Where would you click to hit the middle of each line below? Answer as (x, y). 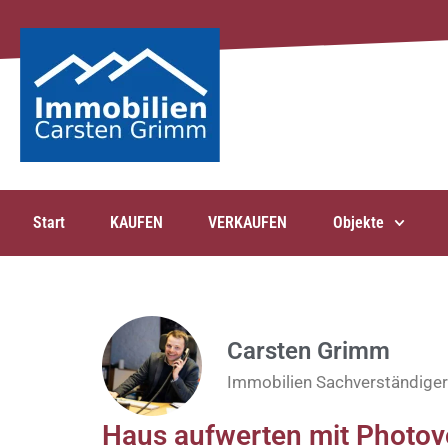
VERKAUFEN (248, 222)
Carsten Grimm (308, 351)
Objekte (358, 222)
